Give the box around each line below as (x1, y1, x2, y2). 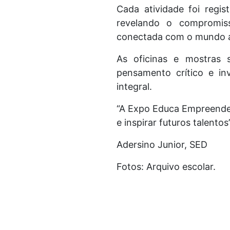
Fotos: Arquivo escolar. (117, 161, 216, 172)
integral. (117, 81, 152, 92)
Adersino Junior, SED (117, 139, 207, 150)
